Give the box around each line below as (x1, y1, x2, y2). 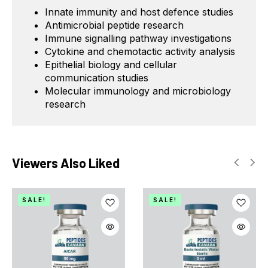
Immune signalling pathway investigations (45, 32, 232, 44)
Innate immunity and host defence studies (45, 5, 233, 18)
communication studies (45, 71, 148, 84)
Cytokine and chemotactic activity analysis (45, 45, 235, 57)
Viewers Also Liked (12, 154, 120, 170)
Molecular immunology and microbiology (45, 84, 231, 97)
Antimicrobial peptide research (45, 19, 184, 31)
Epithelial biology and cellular (45, 58, 177, 71)
